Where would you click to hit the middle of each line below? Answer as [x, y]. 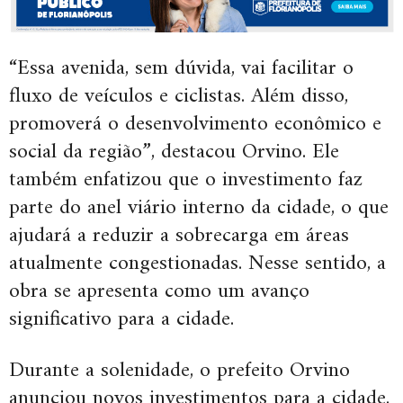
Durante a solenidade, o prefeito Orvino [179, 371]
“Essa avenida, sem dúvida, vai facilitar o [181, 69]
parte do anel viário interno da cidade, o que [199, 208]
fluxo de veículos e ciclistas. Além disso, [179, 97]
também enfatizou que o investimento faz [186, 180]
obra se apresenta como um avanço [159, 292]
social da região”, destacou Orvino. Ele [174, 152]
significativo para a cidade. [121, 320]
